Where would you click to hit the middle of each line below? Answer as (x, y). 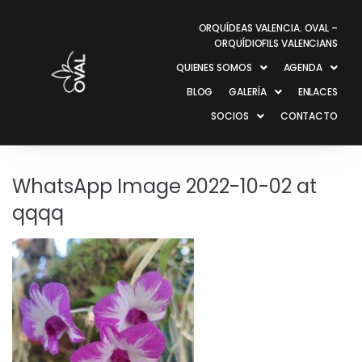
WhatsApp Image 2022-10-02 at (164, 186)
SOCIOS (230, 116)
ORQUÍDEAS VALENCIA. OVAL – (268, 28)
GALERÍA (248, 92)
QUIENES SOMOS (214, 67)
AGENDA (303, 67)
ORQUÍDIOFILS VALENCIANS (276, 43)
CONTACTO (309, 116)
